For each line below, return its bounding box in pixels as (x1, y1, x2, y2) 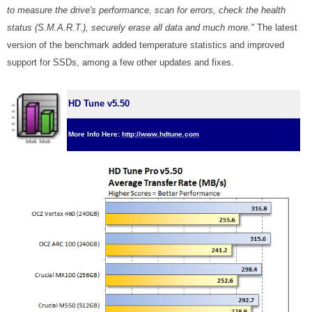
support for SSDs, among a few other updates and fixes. (7, 57, 234, 68)
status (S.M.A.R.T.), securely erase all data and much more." (7, 22, 254, 33)
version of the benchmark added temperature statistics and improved (7, 40, 284, 50)
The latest (254, 22, 297, 33)
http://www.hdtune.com (122, 130, 199, 138)
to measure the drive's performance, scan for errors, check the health (7, 5, 286, 15)
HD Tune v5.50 (68, 98, 130, 109)
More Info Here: (68, 130, 122, 138)
